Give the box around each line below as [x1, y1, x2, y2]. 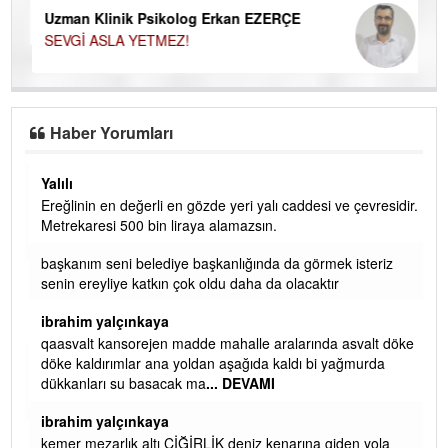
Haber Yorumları [50, 120, 174, 144]
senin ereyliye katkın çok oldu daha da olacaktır [37, 272, 335, 293]
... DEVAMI [202, 372, 271, 393]
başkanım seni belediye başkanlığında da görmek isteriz [37, 252, 389, 273]
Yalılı [37, 172, 69, 193]
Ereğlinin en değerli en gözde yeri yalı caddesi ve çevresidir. [37, 194, 414, 215]
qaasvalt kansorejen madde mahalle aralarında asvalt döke [37, 332, 410, 353]
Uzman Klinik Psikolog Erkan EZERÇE [42, 7, 298, 28]
